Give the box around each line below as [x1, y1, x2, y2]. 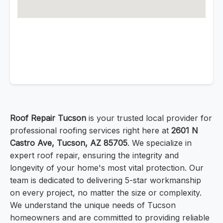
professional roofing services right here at [10, 125, 171, 136]
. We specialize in [127, 138, 192, 148]
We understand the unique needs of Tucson [10, 200, 176, 211]
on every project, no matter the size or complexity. [10, 188, 202, 198]
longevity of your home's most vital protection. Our [10, 163, 204, 173]
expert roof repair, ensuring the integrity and [10, 150, 179, 161]
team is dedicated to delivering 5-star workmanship [10, 175, 201, 186]
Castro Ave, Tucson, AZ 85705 [10, 138, 127, 148]
